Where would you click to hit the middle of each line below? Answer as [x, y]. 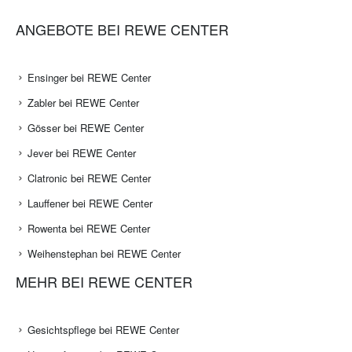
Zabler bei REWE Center [83, 103]
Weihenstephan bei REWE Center [104, 254]
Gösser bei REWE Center [86, 128]
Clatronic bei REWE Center [89, 178]
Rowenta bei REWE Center [89, 229]
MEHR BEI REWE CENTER [104, 282]
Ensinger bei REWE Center [89, 78]
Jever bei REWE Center [82, 153]
